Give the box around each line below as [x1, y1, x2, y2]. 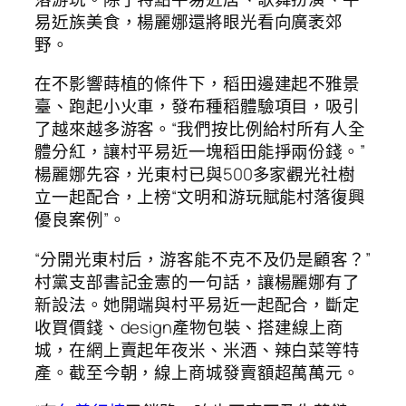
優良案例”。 [34, 208, 126, 232]
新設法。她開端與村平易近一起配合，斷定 [34, 292, 361, 316]
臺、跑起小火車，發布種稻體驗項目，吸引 [34, 94, 361, 119]
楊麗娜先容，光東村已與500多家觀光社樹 [34, 162, 355, 187]
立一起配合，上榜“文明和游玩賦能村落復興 [34, 185, 365, 209]
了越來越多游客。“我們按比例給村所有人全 [34, 117, 365, 141]
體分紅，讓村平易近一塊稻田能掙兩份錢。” [34, 140, 365, 164]
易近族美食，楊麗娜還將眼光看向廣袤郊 [34, 9, 343, 34]
